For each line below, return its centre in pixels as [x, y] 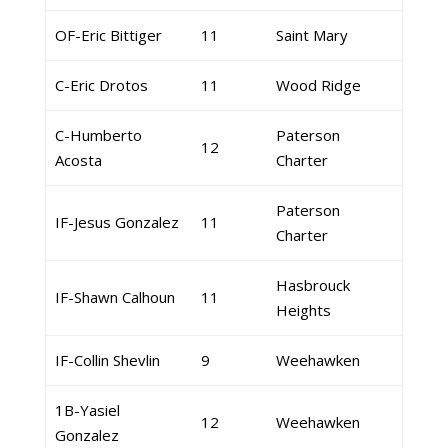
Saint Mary [311, 35]
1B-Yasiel [87, 410]
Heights [303, 310]
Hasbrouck [312, 285]
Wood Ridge [318, 85]
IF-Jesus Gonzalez [116, 222]
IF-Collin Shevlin [107, 360]
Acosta [78, 160]
